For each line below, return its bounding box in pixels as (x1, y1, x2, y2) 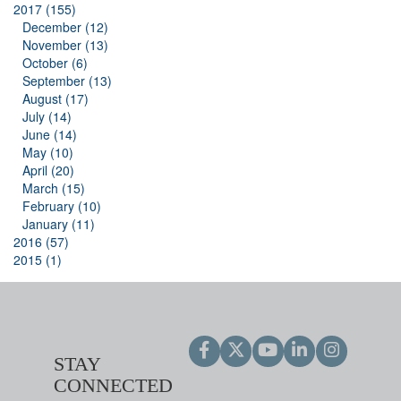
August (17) (22, 90, 89, 108)
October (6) (22, 54, 88, 73)
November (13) (22, 36, 108, 55)
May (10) (22, 143, 73, 162)
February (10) (22, 197, 101, 216)
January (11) (22, 215, 95, 234)
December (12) (22, 18, 108, 37)
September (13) (22, 72, 112, 90)
